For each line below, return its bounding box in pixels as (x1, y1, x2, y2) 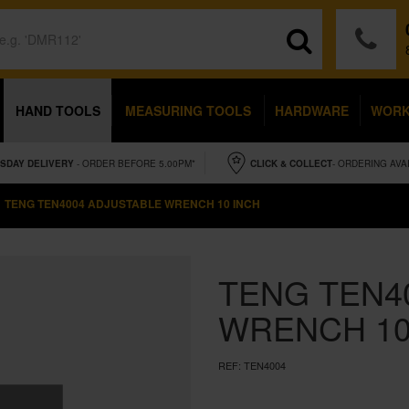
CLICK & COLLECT (249, 156, 332, 170)
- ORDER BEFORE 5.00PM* (76, 156, 195, 170)
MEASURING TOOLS (124, 101, 251, 120)
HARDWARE (275, 101, 349, 120)
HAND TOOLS (15, 101, 100, 120)
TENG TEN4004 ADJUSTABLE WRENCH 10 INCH (5, 195, 260, 212)
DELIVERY (26, 156, 74, 170)
